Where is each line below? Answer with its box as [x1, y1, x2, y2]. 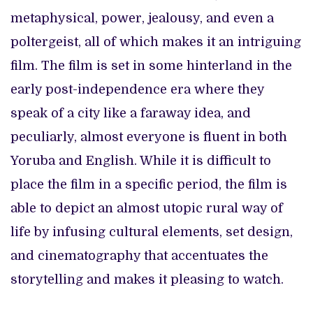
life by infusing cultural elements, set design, [10, 225, 293, 240]
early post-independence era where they [10, 82, 264, 97]
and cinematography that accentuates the [10, 249, 268, 263]
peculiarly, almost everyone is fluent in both [10, 130, 287, 145]
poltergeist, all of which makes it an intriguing [10, 35, 301, 50]
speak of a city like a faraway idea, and [10, 106, 251, 121]
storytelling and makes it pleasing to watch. [10, 272, 287, 287]
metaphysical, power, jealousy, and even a [10, 11, 274, 26]
